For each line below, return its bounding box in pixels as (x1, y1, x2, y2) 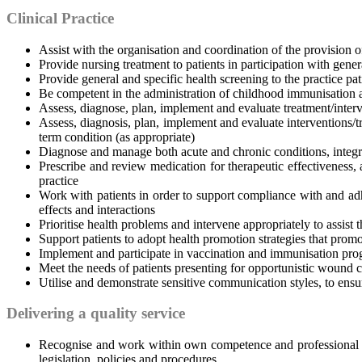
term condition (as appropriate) (39, 129, 195, 144)
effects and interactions (39, 202, 155, 217)
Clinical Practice (6, 9, 114, 27)
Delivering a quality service (6, 305, 185, 322)
